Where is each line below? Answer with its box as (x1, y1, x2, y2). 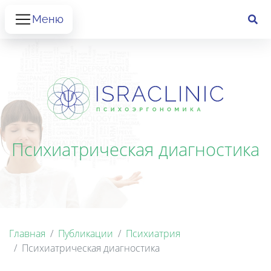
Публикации (58, 226, 113, 240)
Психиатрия (126, 226, 180, 240)
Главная (9, 226, 45, 240)
